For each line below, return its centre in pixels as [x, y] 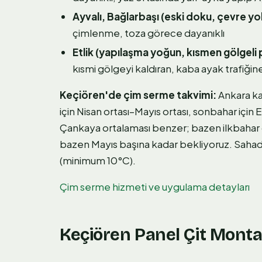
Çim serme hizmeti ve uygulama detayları [155, 187]
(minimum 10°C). [98, 161]
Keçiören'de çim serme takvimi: [138, 95]
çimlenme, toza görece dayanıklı [149, 33]
